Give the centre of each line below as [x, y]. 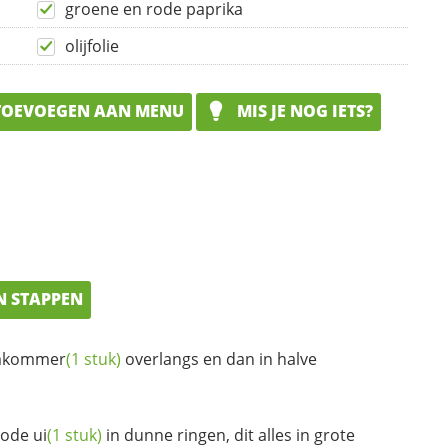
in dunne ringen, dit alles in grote [228, 434]
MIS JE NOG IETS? [303, 111]
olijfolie [92, 46]
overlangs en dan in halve [219, 358]
